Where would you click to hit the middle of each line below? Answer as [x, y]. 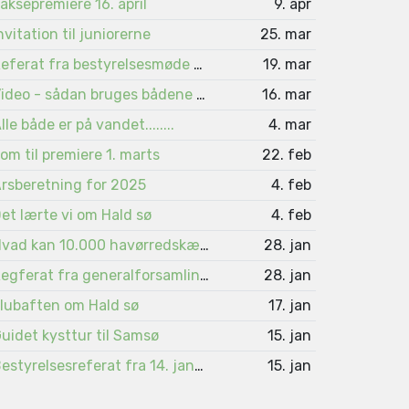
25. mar [286, 34]
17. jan [290, 305]
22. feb [287, 154]
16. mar [287, 94]
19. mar [288, 64]
